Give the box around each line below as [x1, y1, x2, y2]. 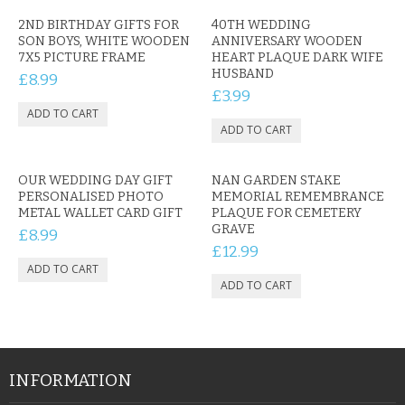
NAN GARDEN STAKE [212, 173, 341, 188]
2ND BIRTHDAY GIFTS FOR [18, 17, 179, 33]
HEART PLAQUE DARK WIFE [212, 50, 383, 65]
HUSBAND [212, 66, 274, 81]
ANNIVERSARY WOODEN [212, 33, 363, 49]
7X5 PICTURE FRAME [18, 50, 146, 65]
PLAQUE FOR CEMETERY [212, 205, 362, 221]
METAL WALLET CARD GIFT [18, 205, 183, 221]
